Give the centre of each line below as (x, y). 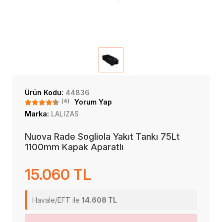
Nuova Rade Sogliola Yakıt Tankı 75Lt (102, 137)
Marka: (38, 114)
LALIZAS (65, 114)
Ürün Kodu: (45, 92)
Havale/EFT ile (57, 200)
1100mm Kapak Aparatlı (74, 147)
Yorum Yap (93, 102)
